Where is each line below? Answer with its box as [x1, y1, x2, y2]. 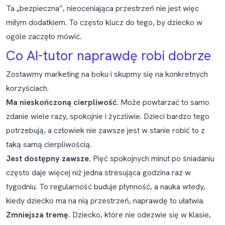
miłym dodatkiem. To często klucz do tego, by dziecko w [6, 17, 202, 28]
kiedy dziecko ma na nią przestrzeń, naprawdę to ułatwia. [6, 195, 204, 206]
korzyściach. [6, 83, 49, 93]
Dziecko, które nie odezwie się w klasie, [70, 209, 211, 220]
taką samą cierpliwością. [6, 139, 91, 150]
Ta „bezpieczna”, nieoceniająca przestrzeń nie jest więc [6, 3, 199, 14]
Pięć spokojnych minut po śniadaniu [91, 153, 214, 164]
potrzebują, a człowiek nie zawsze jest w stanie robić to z [6, 125, 205, 136]
